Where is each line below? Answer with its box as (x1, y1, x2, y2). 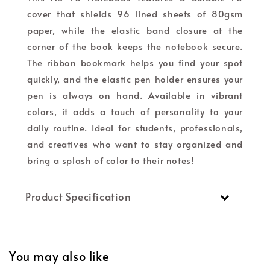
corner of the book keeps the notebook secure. (27, 39, 243, 52)
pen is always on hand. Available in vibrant (27, 88, 243, 101)
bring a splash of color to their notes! (27, 153, 194, 166)
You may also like (9, 248, 110, 265)
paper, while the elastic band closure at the (27, 23, 243, 36)
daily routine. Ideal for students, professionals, (27, 121, 243, 134)
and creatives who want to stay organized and (27, 137, 243, 150)
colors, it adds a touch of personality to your (27, 104, 243, 118)
